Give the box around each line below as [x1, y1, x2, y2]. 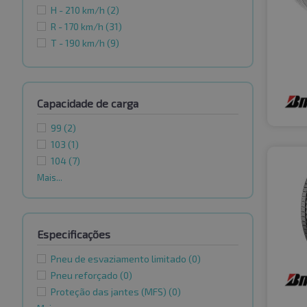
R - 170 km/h [51, 21, 106, 33]
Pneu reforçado [51, 269, 120, 282]
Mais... [37, 172, 62, 184]
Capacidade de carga [37, 97, 138, 110]
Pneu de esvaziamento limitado [51, 253, 188, 265]
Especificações [37, 228, 110, 241]
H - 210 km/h [51, 4, 107, 16]
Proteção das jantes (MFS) [51, 286, 169, 298]
